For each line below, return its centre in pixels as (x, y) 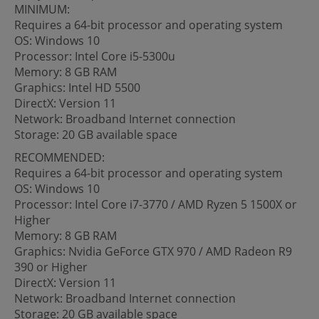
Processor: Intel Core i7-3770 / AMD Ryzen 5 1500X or (156, 204)
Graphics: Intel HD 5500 (77, 87)
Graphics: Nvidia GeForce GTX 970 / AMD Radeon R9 (153, 251)
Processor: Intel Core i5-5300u (95, 56)
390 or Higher (51, 267)
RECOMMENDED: (59, 157)
